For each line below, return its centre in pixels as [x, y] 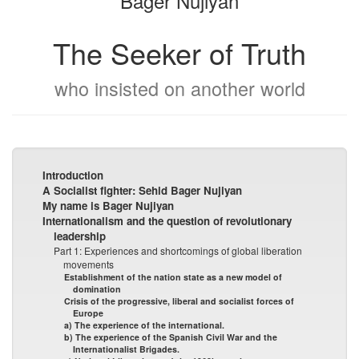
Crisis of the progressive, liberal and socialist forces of [179, 301]
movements [88, 264]
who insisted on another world [179, 88]
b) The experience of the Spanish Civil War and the [171, 337]
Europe [88, 313]
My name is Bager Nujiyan [109, 205]
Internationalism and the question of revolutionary [167, 220]
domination [97, 288]
